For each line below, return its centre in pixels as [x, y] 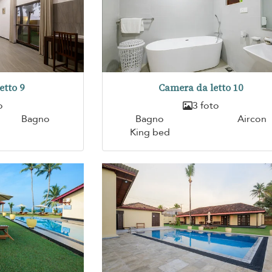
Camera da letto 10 [201, 87]
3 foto [206, 105]
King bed [150, 132]
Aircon [252, 119]
